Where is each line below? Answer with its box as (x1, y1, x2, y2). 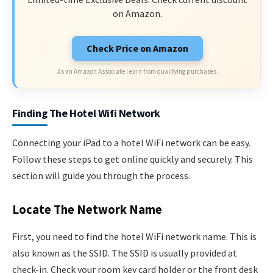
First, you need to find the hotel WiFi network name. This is (12, 230, 257, 243)
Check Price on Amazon (87, 41, 188, 54)
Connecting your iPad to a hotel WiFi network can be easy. (12, 136, 250, 149)
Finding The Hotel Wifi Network (12, 105, 160, 120)
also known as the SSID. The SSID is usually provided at (12, 246, 237, 259)
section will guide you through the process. (12, 169, 190, 182)
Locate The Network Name (12, 202, 162, 218)
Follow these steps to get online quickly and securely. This (12, 152, 253, 165)
